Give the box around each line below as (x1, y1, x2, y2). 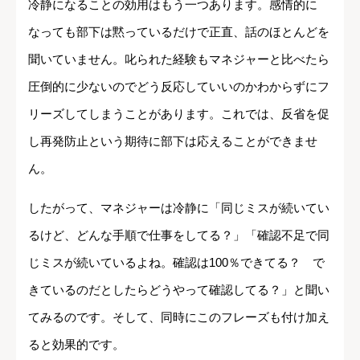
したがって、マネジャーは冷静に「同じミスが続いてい (28, 201, 329, 215)
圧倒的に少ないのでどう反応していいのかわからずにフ (28, 80, 329, 94)
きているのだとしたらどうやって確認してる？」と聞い (28, 283, 329, 297)
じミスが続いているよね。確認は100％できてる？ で (28, 256, 325, 270)
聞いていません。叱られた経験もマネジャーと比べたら (28, 52, 329, 67)
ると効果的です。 (28, 337, 125, 352)
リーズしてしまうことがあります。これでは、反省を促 (28, 107, 329, 121)
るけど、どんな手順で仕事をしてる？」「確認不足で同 (28, 228, 329, 243)
